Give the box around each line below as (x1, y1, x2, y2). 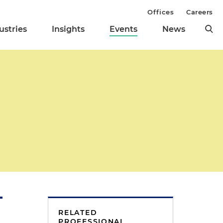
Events (110, 24, 137, 34)
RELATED (58, 208, 98, 217)
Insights (52, 24, 85, 34)
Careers (186, 8, 213, 16)
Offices (147, 8, 174, 16)
